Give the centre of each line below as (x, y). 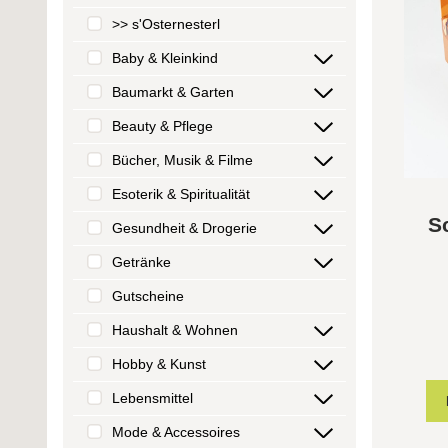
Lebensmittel (152, 398)
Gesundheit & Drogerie (184, 228)
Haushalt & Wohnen (175, 330)
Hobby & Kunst (159, 364)
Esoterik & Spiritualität (181, 194)
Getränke (141, 262)
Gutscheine (148, 296)
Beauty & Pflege (162, 126)
